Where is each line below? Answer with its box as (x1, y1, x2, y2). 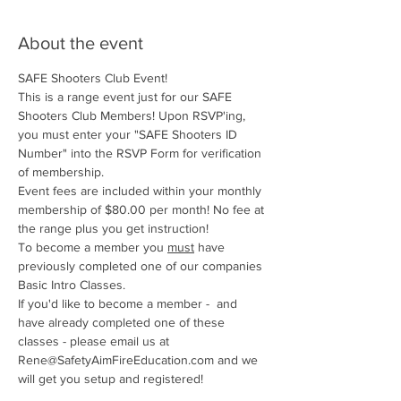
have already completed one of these (18, 315, 228, 330)
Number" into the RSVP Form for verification (18, 146, 265, 161)
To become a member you (18, 240, 167, 255)
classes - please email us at (18, 334, 173, 349)
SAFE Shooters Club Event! (18, 71, 167, 86)
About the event (18, 33, 143, 54)
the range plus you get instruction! (18, 221, 209, 236)
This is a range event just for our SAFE (18, 90, 235, 105)
